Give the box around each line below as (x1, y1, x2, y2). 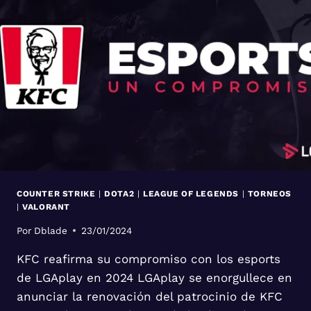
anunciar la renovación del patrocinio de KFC (17, 289, 283, 303)
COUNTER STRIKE (17, 188, 96, 199)
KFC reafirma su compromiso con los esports (17, 251, 280, 266)
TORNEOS (247, 188, 292, 199)
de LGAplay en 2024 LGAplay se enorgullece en (17, 270, 292, 285)
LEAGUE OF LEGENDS (142, 188, 239, 199)
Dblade (34, 224, 68, 236)
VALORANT (22, 201, 70, 212)
